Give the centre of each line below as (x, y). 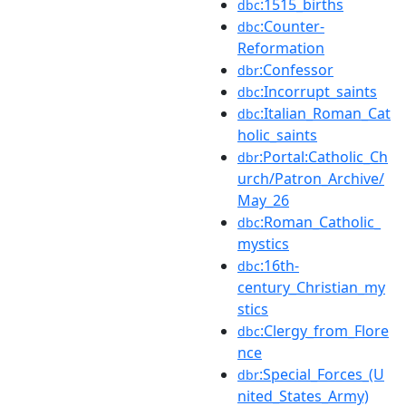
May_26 (263, 200)
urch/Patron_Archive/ (311, 178)
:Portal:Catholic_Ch (324, 156)
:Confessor (296, 69)
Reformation (281, 48)
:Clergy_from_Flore (324, 330)
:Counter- (292, 26)
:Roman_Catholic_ (320, 222)
